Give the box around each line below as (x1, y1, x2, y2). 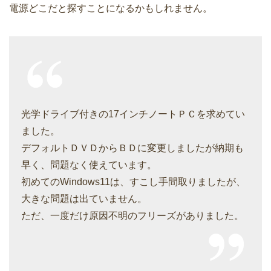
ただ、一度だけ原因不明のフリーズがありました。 (21, 211, 244, 221)
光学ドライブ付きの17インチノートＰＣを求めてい (21, 109, 245, 120)
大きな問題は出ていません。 (21, 194, 147, 204)
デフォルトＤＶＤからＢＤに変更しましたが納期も (21, 143, 244, 154)
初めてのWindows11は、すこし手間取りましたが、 (21, 177, 246, 188)
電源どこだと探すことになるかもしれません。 (9, 3, 212, 14)
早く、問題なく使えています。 (21, 160, 157, 171)
